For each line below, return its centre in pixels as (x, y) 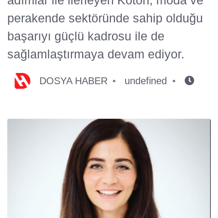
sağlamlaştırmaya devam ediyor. (96, 54)
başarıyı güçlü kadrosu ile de (86, 36)
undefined (146, 81)
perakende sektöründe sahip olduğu (105, 18)
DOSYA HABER (73, 81)
